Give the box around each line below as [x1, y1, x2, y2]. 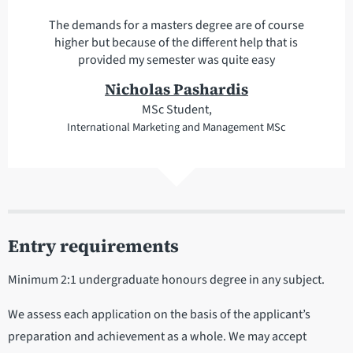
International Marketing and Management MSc [67, 118, 286, 136]
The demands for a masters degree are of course [48, 16, 304, 34]
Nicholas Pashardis [105, 78, 248, 99]
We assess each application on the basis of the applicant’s [8, 305, 310, 323]
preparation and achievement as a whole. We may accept [8, 327, 307, 345]
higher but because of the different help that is [54, 33, 299, 51]
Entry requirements [8, 233, 179, 258]
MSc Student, [141, 100, 212, 118]
